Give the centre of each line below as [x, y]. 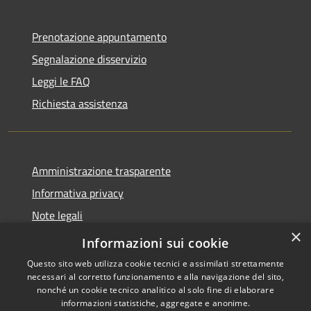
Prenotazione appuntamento [99, 37]
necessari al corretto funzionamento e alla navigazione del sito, [155, 277]
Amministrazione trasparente [101, 171]
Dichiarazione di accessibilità [99, 238]
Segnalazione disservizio [89, 59]
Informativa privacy [78, 193]
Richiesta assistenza [80, 104]
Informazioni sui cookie [155, 243]
